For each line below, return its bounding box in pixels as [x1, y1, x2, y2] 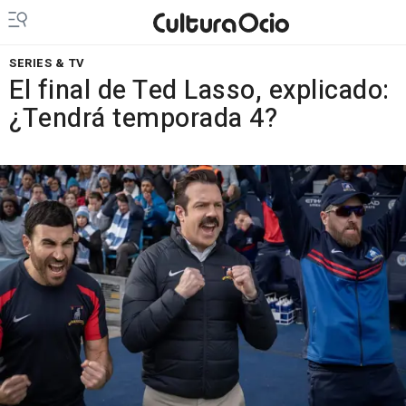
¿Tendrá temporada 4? [9, 100, 277, 138]
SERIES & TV [9, 54, 85, 72]
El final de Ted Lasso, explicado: [9, 72, 390, 110]
